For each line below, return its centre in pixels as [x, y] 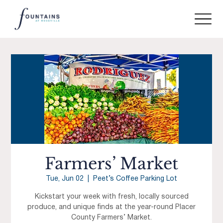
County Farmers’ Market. [111, 218]
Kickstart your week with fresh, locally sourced [111, 197]
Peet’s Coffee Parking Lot [135, 179]
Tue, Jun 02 [65, 179]
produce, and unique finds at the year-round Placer [111, 208]
